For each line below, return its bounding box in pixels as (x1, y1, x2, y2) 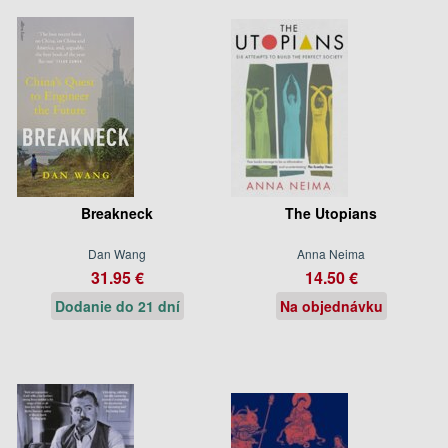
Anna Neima (297, 244, 365, 262)
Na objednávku (279, 295, 383, 316)
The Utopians (285, 202, 377, 223)
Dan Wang (88, 244, 146, 262)
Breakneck (81, 202, 153, 223)
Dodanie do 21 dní (54, 295, 180, 316)
